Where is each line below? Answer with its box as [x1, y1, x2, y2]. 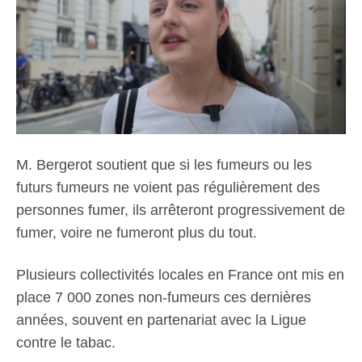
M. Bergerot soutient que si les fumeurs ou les [16, 156, 312, 173]
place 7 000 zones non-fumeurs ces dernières [16, 288, 311, 305]
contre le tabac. [16, 334, 116, 351]
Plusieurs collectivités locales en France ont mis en [16, 266, 344, 283]
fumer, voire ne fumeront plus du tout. [16, 224, 257, 241]
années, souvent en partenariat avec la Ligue [16, 311, 306, 328]
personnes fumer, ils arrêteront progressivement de [16, 201, 345, 218]
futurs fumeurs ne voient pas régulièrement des [16, 179, 320, 196]
